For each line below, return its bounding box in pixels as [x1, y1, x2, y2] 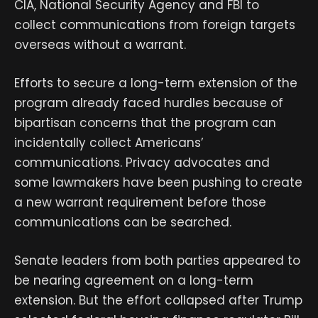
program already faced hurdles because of [14, 94, 283, 111]
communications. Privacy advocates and [14, 153, 270, 171]
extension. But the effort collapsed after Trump [14, 292, 302, 309]
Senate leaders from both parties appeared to [14, 252, 300, 270]
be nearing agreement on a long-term [14, 272, 253, 290]
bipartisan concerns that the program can [14, 114, 276, 131]
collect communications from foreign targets [14, 16, 295, 33]
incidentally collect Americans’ [14, 133, 204, 151]
